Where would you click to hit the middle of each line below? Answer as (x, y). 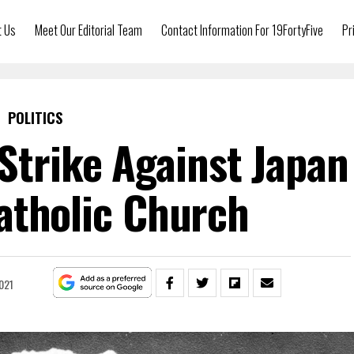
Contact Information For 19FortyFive (242, 30)
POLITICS (35, 118)
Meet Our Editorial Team (88, 30)
